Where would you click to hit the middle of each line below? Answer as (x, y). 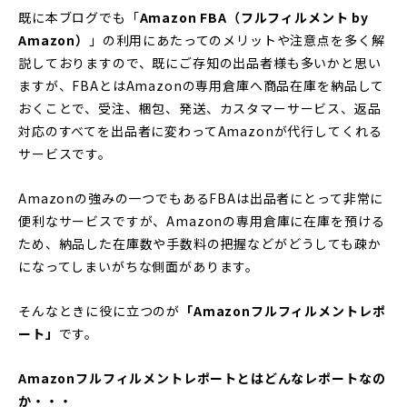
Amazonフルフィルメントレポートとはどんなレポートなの (202, 377)
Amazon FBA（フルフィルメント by (254, 17)
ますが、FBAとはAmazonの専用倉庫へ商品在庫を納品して (202, 85)
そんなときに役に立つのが (99, 310)
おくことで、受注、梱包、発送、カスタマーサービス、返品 (200, 108)
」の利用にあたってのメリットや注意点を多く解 (237, 40)
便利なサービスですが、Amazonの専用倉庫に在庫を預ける (202, 220)
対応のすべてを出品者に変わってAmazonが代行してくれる (200, 130)
